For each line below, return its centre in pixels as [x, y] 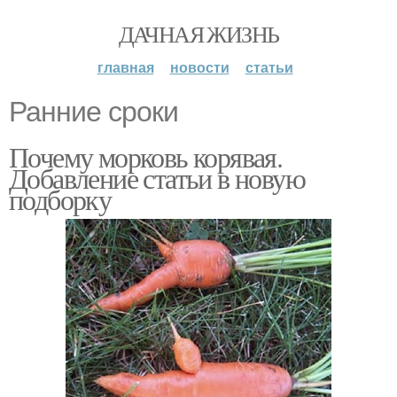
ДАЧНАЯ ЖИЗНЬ [198, 34]
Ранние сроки [93, 112]
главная [125, 67]
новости [199, 67]
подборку [60, 199]
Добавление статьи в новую [157, 178]
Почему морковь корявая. [146, 156]
